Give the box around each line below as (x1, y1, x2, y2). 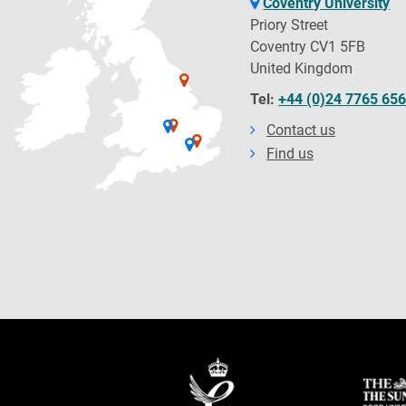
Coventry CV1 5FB (250, 37, 366, 55)
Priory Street (250, 15, 329, 34)
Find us (266, 144, 314, 162)
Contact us (266, 121, 335, 139)
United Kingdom (250, 59, 353, 77)
